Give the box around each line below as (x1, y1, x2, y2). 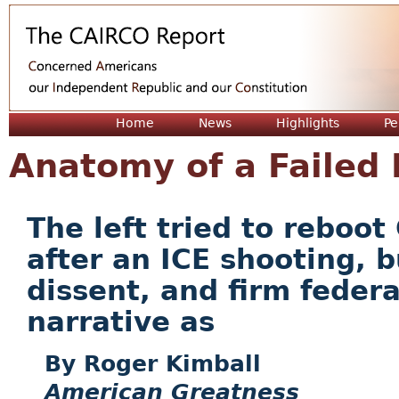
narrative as (27, 306, 215, 338)
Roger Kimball (84, 350, 261, 377)
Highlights (276, 116, 339, 130)
